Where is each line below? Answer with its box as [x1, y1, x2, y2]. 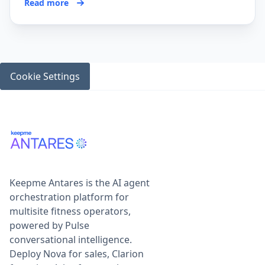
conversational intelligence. [9, 232, 132, 246]
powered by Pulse [9, 218, 89, 232]
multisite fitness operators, [9, 204, 131, 218]
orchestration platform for [9, 190, 129, 203]
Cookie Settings [10, 69, 80, 83]
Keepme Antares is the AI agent [9, 176, 150, 189]
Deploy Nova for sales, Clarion [9, 247, 144, 260]
